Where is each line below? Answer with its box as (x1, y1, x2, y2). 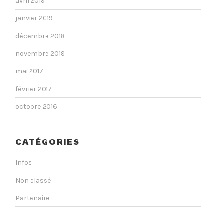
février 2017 (15, 84, 52, 93)
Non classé (15, 176, 51, 185)
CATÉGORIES (15, 136, 80, 147)
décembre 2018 (15, 31, 65, 40)
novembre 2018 (15, 49, 65, 58)
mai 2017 (15, 67, 43, 76)
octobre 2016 (15, 102, 57, 111)
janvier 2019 (15, 14, 53, 23)
